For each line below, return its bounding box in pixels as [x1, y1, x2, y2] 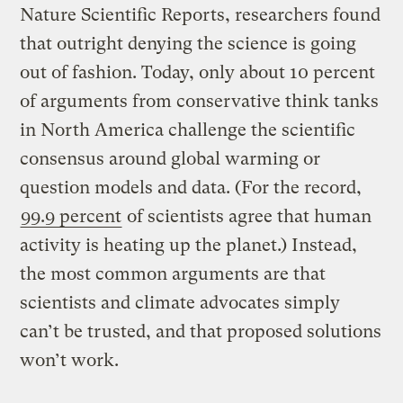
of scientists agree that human [122, 205, 372, 227]
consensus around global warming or [20, 148, 321, 169]
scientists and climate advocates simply [20, 291, 341, 313]
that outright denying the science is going [20, 32, 357, 54]
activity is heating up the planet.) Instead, [20, 234, 358, 255]
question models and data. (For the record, [20, 176, 363, 198]
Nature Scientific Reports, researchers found [20, 4, 381, 25]
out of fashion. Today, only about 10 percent [20, 61, 376, 83]
